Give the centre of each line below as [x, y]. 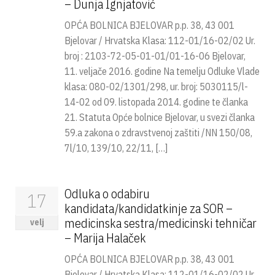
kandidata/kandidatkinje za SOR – [149, 208]
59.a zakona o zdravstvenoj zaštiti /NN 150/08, [158, 133]
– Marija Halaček [105, 238]
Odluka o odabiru [107, 194]
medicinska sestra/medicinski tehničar [161, 223]
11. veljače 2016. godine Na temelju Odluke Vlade [162, 71]
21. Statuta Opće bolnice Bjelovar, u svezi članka [160, 117]
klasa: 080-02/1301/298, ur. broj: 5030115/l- [156, 87]
